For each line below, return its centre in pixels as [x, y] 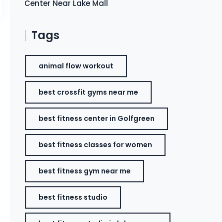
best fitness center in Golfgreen [97, 118]
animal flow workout [76, 66]
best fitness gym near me [85, 171]
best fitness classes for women [96, 145]
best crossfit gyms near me [89, 92]
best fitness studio [73, 197]
